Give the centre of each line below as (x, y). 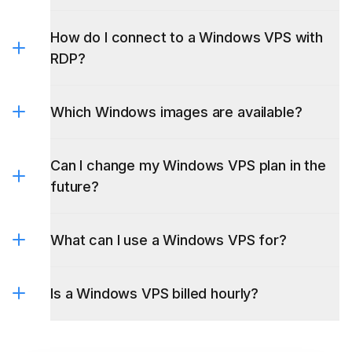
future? (75, 186)
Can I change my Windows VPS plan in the (188, 165)
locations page (191, 57)
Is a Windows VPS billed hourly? (155, 293)
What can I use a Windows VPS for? (169, 240)
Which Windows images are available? (176, 112)
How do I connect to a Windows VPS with (187, 37)
